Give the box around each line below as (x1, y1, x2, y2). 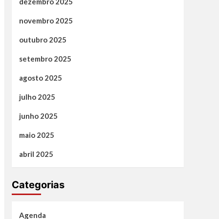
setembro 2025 (19, 54, 71, 64)
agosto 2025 (19, 73, 62, 83)
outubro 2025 (19, 35, 66, 44)
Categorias (11, 179, 65, 191)
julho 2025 (19, 92, 55, 102)
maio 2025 (19, 131, 54, 140)
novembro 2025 (19, 16, 73, 25)
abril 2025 (19, 150, 53, 159)
